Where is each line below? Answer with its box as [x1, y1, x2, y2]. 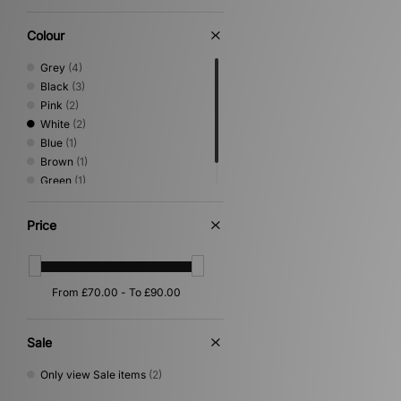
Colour [27, 28, 64, 43]
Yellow [40, 192, 73, 206]
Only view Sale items [40, 367, 146, 381]
